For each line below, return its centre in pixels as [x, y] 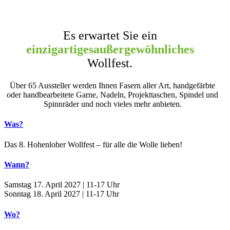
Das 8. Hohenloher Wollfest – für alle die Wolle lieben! [93, 144]
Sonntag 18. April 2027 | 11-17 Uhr [62, 194]
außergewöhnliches [143, 49]
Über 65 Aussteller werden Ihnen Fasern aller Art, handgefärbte [112, 86]
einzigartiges [60, 49]
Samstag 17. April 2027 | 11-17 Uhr [62, 185]
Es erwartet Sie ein [110, 35]
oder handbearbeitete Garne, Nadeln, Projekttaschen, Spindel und [112, 95]
